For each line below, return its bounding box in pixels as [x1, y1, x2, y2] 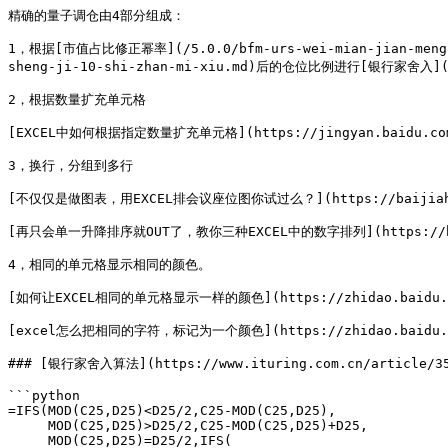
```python [8, 388, 80, 403]
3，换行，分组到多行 [8, 158, 133, 173]
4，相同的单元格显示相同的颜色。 [8, 257, 211, 272]
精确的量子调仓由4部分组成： [8, 8, 185, 23]
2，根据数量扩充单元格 [8, 92, 146, 107]
